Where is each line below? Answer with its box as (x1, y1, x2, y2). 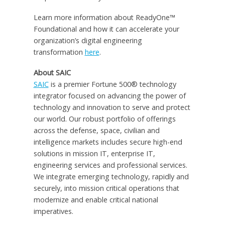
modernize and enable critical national (33, 194, 158, 204)
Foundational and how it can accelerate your (33, 24, 179, 34)
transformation (33, 47, 85, 57)
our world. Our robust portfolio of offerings (33, 114, 176, 124)
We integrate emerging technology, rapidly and (33, 171, 189, 181)
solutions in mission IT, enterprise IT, (33, 148, 155, 158)
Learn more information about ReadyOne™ (33, 13, 175, 23)
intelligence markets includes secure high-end (33, 137, 182, 147)
